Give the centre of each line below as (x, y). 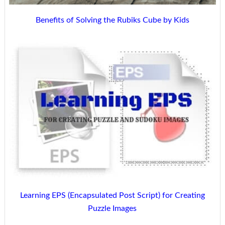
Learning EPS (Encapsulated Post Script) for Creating (112, 195)
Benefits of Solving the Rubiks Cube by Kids (112, 20)
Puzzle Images (113, 208)
